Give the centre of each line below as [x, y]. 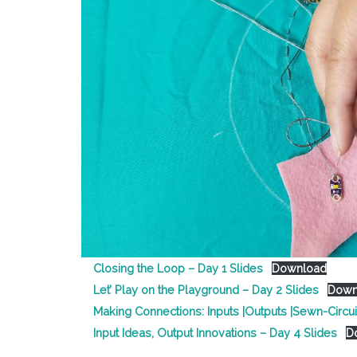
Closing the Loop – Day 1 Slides [178, 269]
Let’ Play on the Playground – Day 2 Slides [206, 290]
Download [299, 269]
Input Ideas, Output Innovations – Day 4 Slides [215, 333]
